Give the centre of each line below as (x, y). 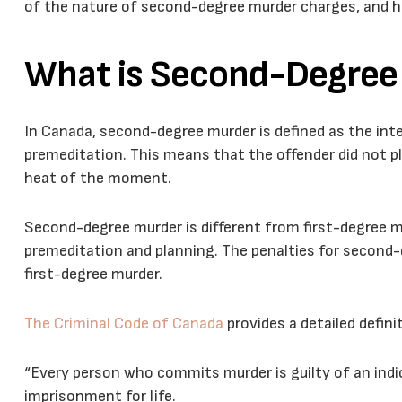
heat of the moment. (98, 178)
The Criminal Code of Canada (124, 323)
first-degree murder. (93, 274)
